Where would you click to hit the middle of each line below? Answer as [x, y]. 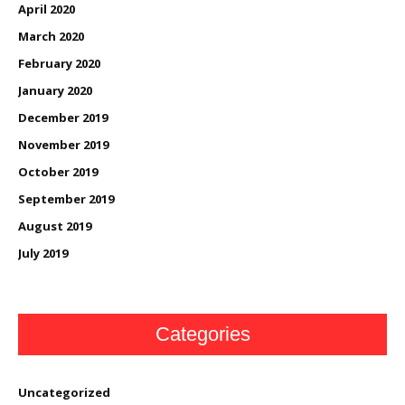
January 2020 [55, 90]
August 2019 [55, 226]
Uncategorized [64, 392]
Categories [202, 334]
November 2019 [63, 144]
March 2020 [51, 36]
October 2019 [58, 171]
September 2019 [66, 198]
